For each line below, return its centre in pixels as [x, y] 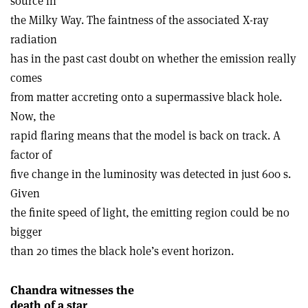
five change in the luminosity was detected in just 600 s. [151, 174]
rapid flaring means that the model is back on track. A [145, 135]
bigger [26, 231]
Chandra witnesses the [72, 290]
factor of [31, 154]
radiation [34, 39]
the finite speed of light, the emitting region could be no [150, 212]
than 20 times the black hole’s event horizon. [122, 251]
